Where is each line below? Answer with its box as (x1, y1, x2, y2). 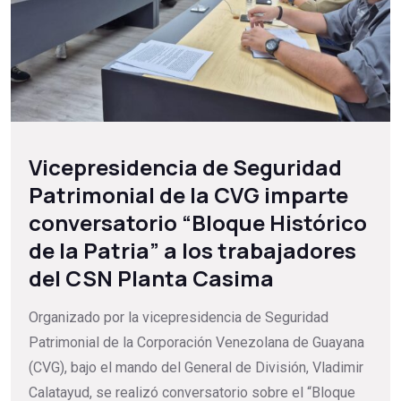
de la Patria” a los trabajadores (29, 235, 356, 266)
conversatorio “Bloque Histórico (29, 208, 367, 238)
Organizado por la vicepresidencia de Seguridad (29, 309, 328, 327)
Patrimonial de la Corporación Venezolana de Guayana (29, 334, 364, 352)
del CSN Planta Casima (29, 263, 274, 294)
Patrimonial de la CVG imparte (29, 180, 348, 210)
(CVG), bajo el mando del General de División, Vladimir (29, 359, 363, 377)
